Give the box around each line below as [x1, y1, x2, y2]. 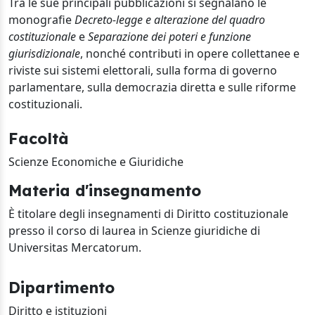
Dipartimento [8, 278, 115, 297]
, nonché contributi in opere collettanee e [80, 46, 300, 61]
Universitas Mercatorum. [8, 240, 141, 255]
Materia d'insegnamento [8, 181, 201, 200]
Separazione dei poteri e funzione [88, 29, 251, 44]
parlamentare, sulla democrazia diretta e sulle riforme [8, 79, 296, 95]
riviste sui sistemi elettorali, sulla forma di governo [8, 63, 277, 78]
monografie [8, 12, 75, 27]
